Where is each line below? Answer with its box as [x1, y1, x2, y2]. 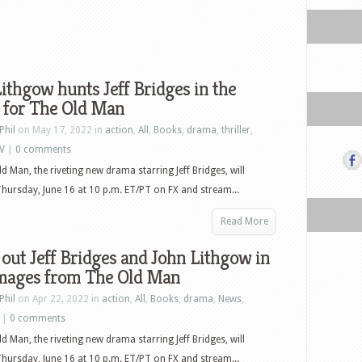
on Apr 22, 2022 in [15, 293, 102, 305]
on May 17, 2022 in [15, 124, 105, 136]
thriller [221, 124, 250, 136]
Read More [221, 216, 268, 227]
